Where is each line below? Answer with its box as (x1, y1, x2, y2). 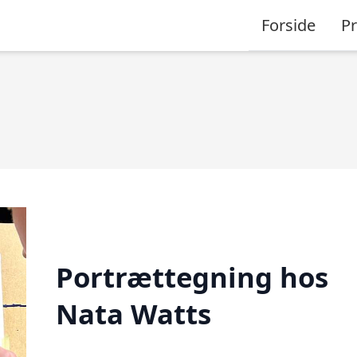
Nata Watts (55, 294, 211, 332)
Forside (261, 14, 316, 36)
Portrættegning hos (55, 257, 328, 296)
